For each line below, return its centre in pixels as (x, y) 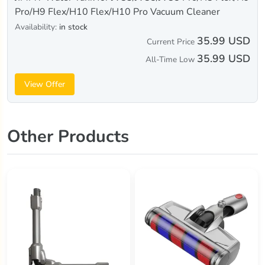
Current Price (171, 42)
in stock (73, 27)
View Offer (45, 85)
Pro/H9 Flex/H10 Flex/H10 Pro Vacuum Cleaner (117, 12)
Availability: (37, 27)
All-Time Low (170, 60)
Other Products (68, 137)
